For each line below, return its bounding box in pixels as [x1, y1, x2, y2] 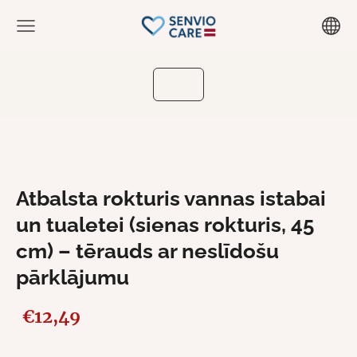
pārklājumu [16, 265, 129, 289]
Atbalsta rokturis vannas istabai [16, 186, 326, 210]
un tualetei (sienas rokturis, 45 [16, 212, 314, 237]
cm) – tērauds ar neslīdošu [16, 238, 279, 263]
